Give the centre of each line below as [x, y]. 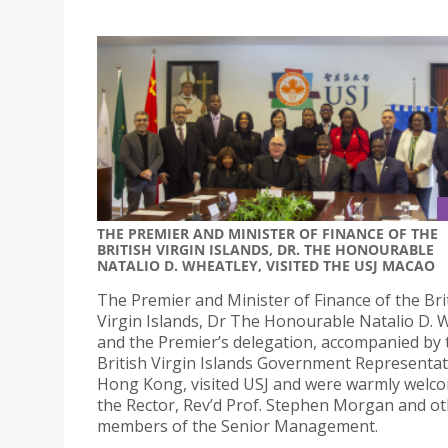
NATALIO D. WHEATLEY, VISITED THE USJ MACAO [266, 266]
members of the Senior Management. [237, 426]
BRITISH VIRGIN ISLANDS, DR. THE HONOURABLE [265, 250]
